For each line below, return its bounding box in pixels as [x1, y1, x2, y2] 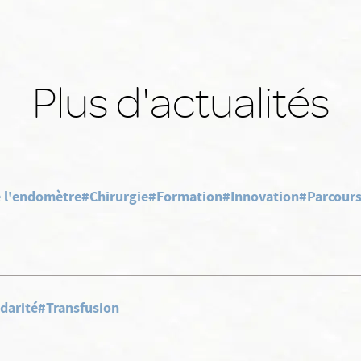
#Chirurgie [81, 187, 148, 206]
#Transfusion [38, 298, 119, 317]
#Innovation [222, 187, 299, 206]
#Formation [148, 187, 222, 206]
